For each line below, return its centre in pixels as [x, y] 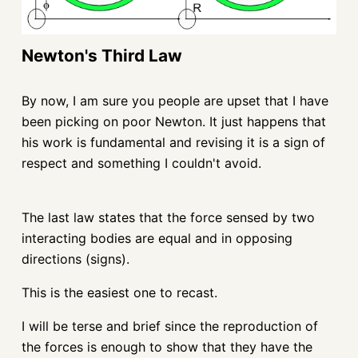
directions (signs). [75, 259]
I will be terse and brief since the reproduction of [169, 326]
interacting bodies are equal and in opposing [157, 238]
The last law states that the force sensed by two [168, 217]
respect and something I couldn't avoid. [141, 163]
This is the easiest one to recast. [119, 292]
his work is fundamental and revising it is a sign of [173, 142]
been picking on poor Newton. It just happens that [173, 121]
